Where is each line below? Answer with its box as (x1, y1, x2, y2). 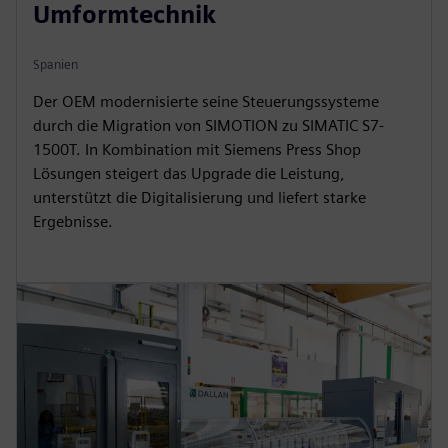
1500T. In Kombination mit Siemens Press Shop (33, 140, 361, 160)
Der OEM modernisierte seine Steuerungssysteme (33, 92, 379, 112)
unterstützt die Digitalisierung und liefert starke (33, 188, 366, 208)
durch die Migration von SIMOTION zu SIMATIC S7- (33, 116, 384, 136)
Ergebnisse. (33, 212, 113, 232)
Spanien (33, 57, 78, 73)
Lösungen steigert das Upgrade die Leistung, (33, 164, 345, 184)
